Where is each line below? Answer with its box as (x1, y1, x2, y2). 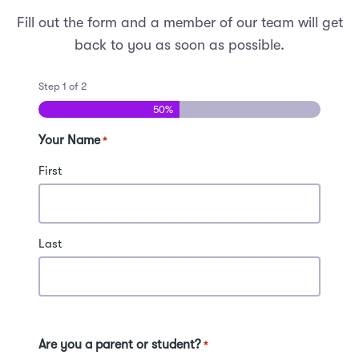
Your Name (38, 133, 100, 148)
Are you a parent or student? (38, 337, 201, 353)
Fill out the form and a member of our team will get (16, 14, 343, 30)
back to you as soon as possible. (75, 36, 284, 53)
